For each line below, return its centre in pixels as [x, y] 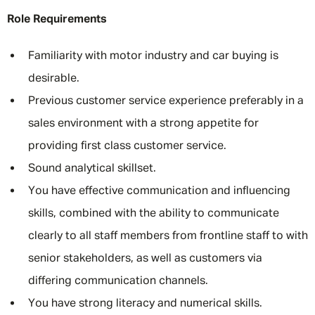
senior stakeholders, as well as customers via [145, 259]
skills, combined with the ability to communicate [154, 214]
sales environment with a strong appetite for [143, 124]
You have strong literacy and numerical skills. [145, 304]
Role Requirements [57, 20]
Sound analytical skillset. [92, 169]
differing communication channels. [120, 281]
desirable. [54, 79]
